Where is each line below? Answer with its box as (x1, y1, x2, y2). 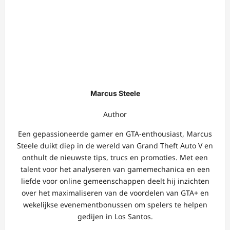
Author (103, 109, 127, 119)
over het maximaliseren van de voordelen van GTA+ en (21, 187, 209, 198)
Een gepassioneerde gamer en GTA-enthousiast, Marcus (18, 128, 212, 139)
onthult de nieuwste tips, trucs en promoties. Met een (22, 152, 208, 162)
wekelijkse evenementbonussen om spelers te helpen (23, 199, 207, 209)
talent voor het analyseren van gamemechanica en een (20, 164, 210, 174)
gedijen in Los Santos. (77, 211, 153, 221)
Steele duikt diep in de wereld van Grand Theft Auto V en (17, 140, 213, 150)
